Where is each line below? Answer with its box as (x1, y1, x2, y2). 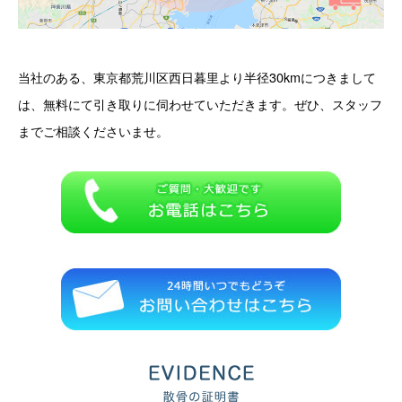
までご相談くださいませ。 (18, 121, 169, 141)
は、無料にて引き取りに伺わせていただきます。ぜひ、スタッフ (18, 94, 382, 114)
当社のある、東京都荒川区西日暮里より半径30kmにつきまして (18, 67, 376, 87)
